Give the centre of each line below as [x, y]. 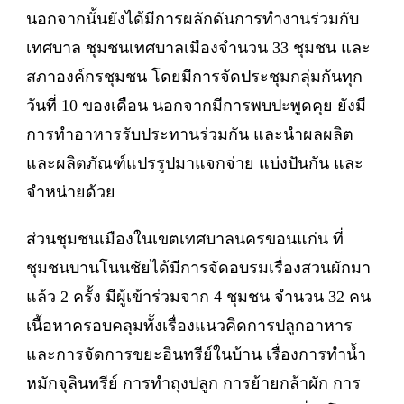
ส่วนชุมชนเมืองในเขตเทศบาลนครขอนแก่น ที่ [185, 239]
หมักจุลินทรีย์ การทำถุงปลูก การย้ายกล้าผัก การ [193, 383]
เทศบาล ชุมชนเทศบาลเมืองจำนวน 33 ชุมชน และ [198, 47]
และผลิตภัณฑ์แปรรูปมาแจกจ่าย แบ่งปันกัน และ [195, 163]
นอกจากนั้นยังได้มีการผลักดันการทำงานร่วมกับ [193, 18]
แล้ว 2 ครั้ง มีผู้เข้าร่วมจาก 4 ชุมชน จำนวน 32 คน [198, 296]
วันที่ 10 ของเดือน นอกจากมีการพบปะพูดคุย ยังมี [196, 105]
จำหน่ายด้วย [71, 192]
